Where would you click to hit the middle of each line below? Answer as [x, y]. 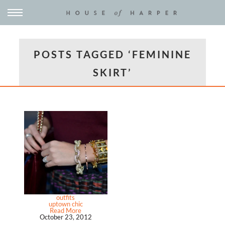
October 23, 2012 [66, 217]
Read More [66, 211]
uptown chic [66, 204]
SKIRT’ [112, 72]
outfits [66, 198]
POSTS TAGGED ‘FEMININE [112, 54]
